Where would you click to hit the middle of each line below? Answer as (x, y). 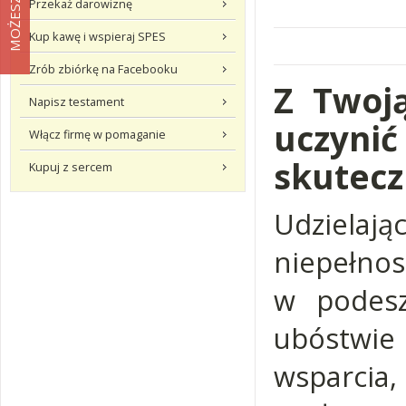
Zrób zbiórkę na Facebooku (103, 69)
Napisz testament (77, 101)
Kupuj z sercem (71, 167)
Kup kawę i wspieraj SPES (97, 36)
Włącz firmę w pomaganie (97, 134)
